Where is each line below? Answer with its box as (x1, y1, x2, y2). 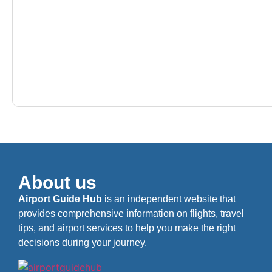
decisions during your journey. (18, 237, 147, 248)
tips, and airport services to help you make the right (18, 222, 236, 233)
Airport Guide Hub (18, 193, 102, 204)
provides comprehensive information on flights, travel (18, 208, 244, 219)
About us (18, 172, 97, 192)
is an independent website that (102, 193, 236, 204)
